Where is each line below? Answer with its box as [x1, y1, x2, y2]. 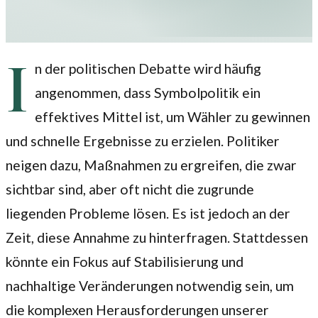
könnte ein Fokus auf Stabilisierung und [6, 253, 243, 270]
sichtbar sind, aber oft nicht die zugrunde [6, 180, 254, 197]
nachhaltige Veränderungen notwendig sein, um [6, 277, 294, 294]
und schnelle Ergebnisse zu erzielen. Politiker [6, 132, 280, 149]
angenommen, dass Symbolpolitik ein [34, 84, 261, 101]
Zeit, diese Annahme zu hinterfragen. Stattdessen [6, 229, 308, 246]
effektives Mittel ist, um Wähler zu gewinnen [34, 108, 310, 125]
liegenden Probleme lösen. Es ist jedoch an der [6, 204, 290, 221]
